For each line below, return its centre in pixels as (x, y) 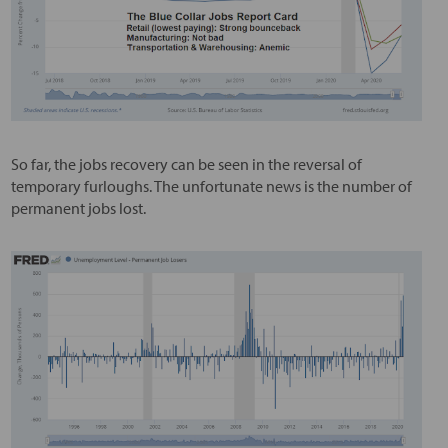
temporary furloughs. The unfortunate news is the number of (211, 186)
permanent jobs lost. (78, 208)
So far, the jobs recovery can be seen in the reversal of (186, 164)
